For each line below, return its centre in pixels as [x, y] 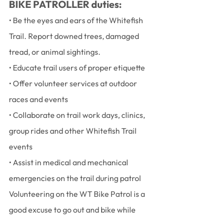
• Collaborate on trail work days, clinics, [78, 115]
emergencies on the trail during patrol [75, 178]
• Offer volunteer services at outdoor [74, 83]
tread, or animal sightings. [55, 52]
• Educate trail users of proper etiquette [77, 68]
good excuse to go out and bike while [73, 210]
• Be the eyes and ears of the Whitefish [77, 20]
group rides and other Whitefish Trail [74, 131]
